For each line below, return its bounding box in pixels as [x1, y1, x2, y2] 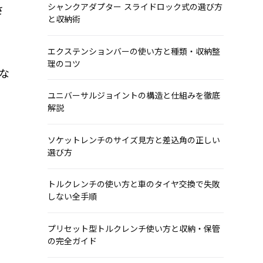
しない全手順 [47, 191, 97, 203]
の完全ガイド [47, 235, 97, 248]
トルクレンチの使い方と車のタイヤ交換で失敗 [47, 178, 220, 191]
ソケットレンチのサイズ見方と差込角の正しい [47, 134, 220, 146]
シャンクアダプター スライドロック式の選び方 [47, 1, 222, 14]
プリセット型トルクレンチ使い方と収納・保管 [47, 223, 220, 235]
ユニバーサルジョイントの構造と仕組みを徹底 [47, 90, 220, 102]
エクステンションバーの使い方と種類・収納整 [47, 45, 220, 58]
